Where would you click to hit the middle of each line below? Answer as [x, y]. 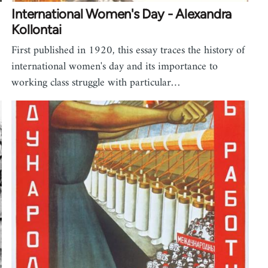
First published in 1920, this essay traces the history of [128, 51]
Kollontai [36, 30]
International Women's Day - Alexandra [122, 14]
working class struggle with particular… [96, 83]
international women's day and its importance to [115, 67]
